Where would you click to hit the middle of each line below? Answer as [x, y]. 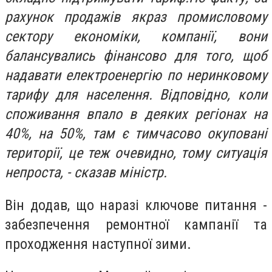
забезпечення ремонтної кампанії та [136, 224]
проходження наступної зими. [98, 244]
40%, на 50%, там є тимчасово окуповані [136, 134]
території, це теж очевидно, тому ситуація [136, 153]
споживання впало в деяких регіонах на [136, 114]
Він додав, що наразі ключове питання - [136, 205]
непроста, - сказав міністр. [86, 173]
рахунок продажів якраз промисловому [136, 17]
